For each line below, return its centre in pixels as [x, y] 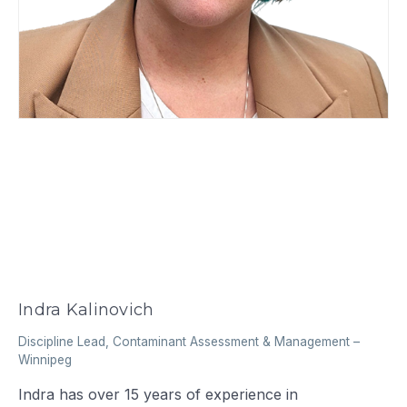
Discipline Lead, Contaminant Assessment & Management [184, 342]
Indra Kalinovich [86, 310]
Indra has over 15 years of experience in [159, 395]
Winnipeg [45, 360]
